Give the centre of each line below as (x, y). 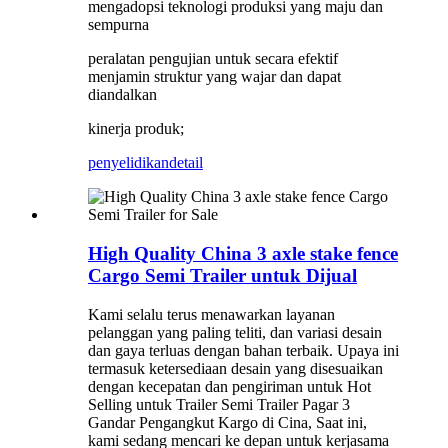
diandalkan (122, 95)
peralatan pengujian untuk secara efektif (213, 59)
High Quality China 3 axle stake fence (243, 253)
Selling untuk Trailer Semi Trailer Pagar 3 (219, 404)
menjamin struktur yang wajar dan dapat (214, 77)
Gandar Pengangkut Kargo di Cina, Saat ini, (227, 422)
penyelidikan (128, 163)
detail (186, 163)
